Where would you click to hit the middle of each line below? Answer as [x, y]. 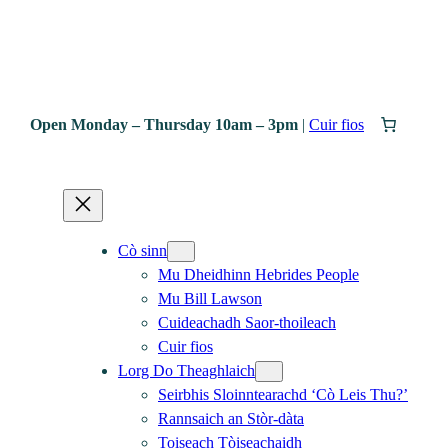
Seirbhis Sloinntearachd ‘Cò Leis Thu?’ [283, 394]
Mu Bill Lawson [210, 298]
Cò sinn [142, 250]
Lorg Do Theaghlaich [186, 370]
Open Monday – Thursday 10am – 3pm [164, 124]
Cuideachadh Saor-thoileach [247, 322]
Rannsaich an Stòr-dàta [231, 418]
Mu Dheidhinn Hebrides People [258, 274]
